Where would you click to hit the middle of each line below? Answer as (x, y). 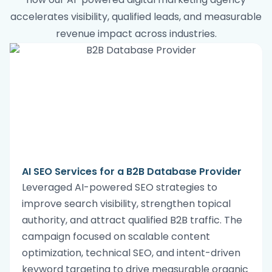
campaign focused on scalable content (116, 236)
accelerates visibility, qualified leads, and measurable (136, 16)
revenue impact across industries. (136, 33)
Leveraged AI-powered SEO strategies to (120, 187)
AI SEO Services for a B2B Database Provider (132, 171)
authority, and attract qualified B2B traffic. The (132, 220)
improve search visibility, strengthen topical (126, 203)
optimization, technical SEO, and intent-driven (131, 253)
